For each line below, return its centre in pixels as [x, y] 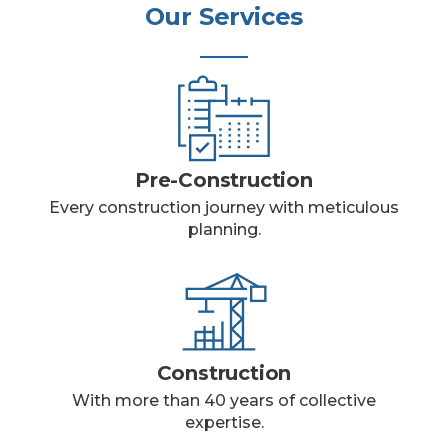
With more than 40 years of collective [224, 401]
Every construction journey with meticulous [224, 208]
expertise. [224, 423]
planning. [224, 230]
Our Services [224, 17]
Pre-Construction [224, 180]
